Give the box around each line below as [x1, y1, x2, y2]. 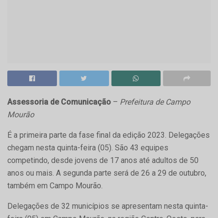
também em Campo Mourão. [7, 181, 103, 190]
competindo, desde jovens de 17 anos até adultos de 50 [7, 155, 199, 165]
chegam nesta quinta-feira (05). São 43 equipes [7, 143, 168, 152]
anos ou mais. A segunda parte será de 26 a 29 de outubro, [7, 168, 206, 178]
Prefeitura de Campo [120, 97, 190, 107]
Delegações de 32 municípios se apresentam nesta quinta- [7, 201, 208, 211]
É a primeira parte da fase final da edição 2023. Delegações [7, 130, 210, 140]
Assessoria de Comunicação [7, 97, 111, 107]
